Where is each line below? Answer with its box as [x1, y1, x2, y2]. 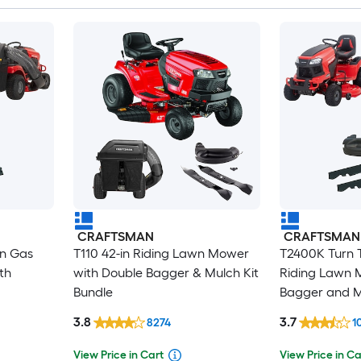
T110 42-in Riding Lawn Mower [73, 245, 249, 261]
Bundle [73, 284, 113, 300]
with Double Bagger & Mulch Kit [73, 264, 259, 280]
